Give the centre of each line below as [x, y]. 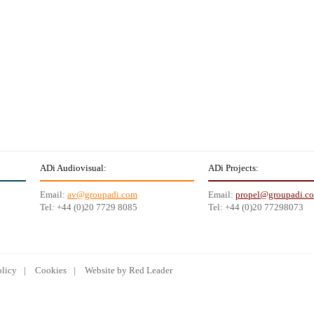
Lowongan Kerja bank [84, 295]
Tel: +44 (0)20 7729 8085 [89, 207]
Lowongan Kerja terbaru [202, 295]
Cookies [51, 270]
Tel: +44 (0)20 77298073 [256, 207]
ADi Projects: [233, 168]
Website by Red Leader [129, 270]
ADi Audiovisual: [73, 168]
